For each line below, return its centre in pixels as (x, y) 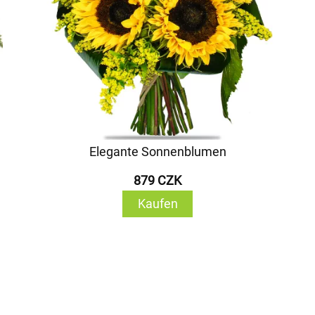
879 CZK (157, 180)
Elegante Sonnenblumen (157, 152)
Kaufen (157, 204)
